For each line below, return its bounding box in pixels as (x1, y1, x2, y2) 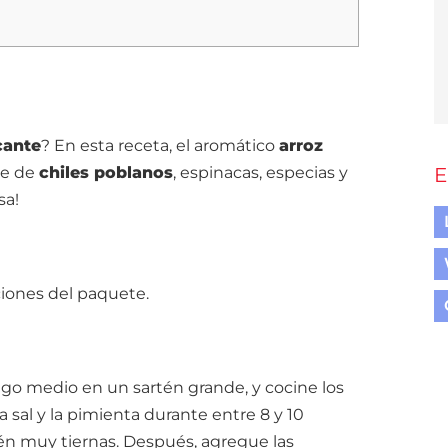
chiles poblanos (39, 163, 173, 182)
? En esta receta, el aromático (41, 136, 279, 155)
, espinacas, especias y (173, 163, 348, 182)
